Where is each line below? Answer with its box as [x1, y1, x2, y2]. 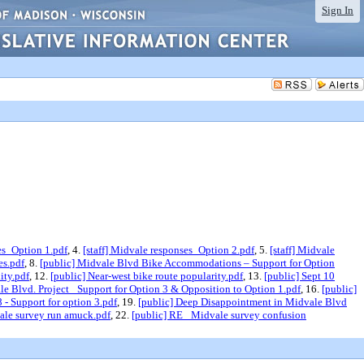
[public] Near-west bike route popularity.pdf [50, 270, 243, 282]
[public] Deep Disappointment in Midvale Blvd [138, 296, 347, 308]
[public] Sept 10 [264, 270, 335, 282]
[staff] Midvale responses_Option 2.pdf [83, 244, 254, 256]
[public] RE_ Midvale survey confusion [132, 309, 306, 321]
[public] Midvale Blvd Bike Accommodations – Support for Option [40, 257, 335, 269]
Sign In [322, 4, 353, 16]
